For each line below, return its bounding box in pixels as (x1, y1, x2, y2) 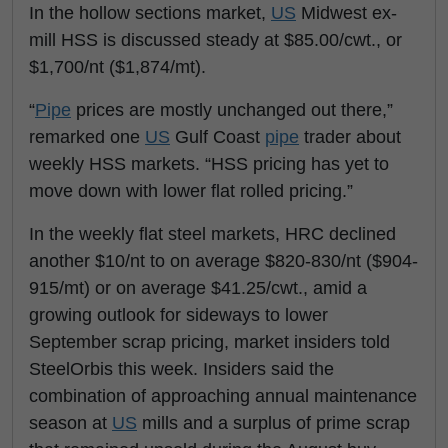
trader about (299, 127, 401, 147)
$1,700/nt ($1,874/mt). (29, 57, 206, 77)
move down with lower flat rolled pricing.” (29, 181, 353, 201)
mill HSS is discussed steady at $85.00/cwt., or (29, 30, 402, 50)
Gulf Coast (170, 127, 265, 147)
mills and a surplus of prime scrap (137, 413, 410, 433)
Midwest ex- (296, 3, 397, 23)
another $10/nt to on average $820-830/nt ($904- (29, 251, 418, 271)
